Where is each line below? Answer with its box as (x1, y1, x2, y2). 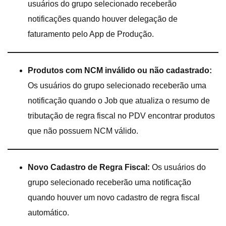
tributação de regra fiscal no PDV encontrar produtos (28, 111, 215, 120)
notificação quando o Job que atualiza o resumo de (28, 96, 210, 105)
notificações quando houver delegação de (28, 14, 178, 23)
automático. (28, 208, 69, 217)
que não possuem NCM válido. (28, 126, 138, 135)
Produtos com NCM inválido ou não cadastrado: (28, 66, 212, 75)
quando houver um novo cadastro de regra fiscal (28, 193, 200, 202)
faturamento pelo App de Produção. (28, 29, 154, 38)
